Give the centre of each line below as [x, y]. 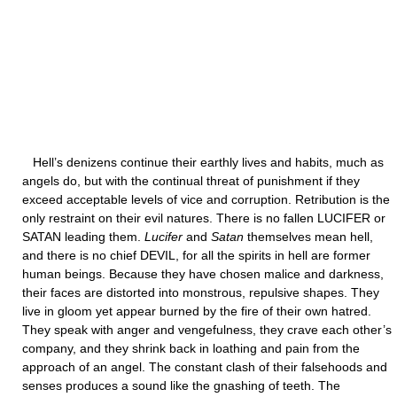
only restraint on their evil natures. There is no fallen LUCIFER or [204, 218]
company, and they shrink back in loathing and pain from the [191, 348]
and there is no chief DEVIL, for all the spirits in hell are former [196, 255]
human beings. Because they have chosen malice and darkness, [203, 274]
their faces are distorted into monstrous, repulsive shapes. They [201, 292]
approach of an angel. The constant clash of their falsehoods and [205, 367]
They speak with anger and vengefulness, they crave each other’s [207, 330]
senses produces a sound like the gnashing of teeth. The [181, 385]
